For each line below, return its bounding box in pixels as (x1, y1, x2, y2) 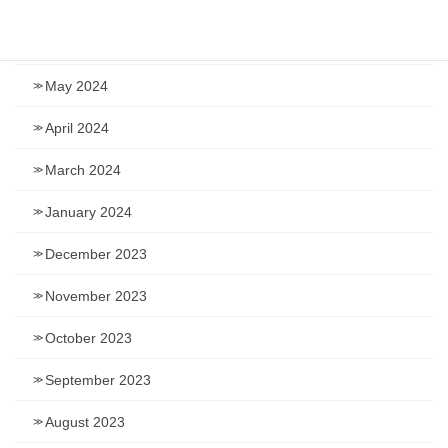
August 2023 (45, 414, 125, 431)
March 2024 (45, 162, 121, 179)
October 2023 (45, 330, 132, 347)
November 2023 (45, 288, 147, 305)
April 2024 (45, 120, 109, 137)
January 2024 (45, 204, 132, 221)
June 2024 (45, 36, 112, 53)
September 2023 (45, 372, 151, 389)
